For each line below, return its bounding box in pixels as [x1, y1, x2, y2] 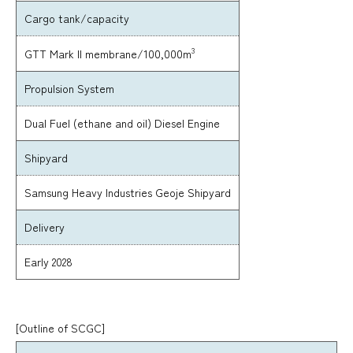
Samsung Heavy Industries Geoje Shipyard [24, 184, 231, 200]
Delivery [24, 218, 65, 235]
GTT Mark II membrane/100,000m [24, 45, 191, 61]
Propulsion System [24, 80, 114, 96]
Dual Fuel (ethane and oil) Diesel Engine [24, 114, 220, 131]
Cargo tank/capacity [24, 9, 129, 26]
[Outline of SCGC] [16, 319, 105, 336]
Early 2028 [24, 253, 72, 269]
